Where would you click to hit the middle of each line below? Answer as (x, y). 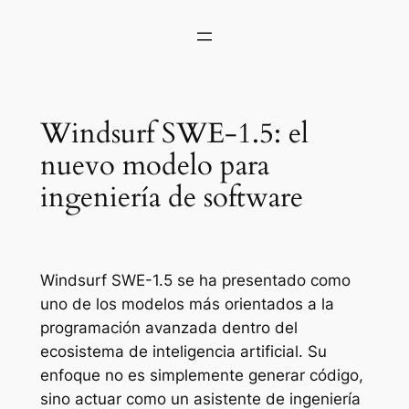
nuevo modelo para (154, 165)
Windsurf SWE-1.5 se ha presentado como (195, 280)
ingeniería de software (171, 197)
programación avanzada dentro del (168, 327)
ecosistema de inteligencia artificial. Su (183, 351)
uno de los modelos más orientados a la (187, 304)
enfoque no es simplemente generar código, (201, 375)
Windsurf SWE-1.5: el (174, 133)
